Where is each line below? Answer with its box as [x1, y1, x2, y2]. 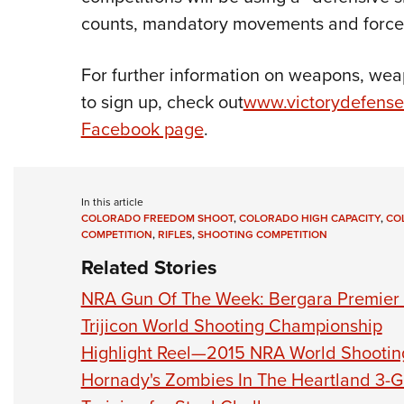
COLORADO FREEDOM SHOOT [80, 210, 234, 226]
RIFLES [157, 226, 192, 243]
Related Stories [80, 252, 217, 282]
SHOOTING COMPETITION [197, 226, 327, 243]
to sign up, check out [80, 88, 243, 115]
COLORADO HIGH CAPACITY [238, 210, 381, 226]
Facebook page [80, 115, 204, 142]
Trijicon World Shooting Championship [80, 312, 382, 339]
